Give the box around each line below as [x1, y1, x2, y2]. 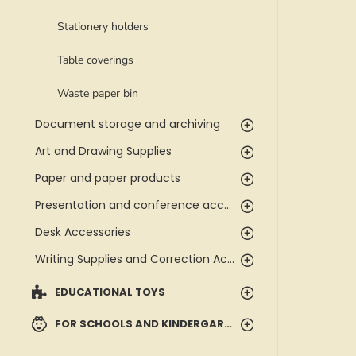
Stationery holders [57, 19, 149, 34]
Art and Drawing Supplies [35, 143, 172, 159]
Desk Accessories [35, 224, 130, 240]
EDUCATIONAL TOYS [55, 284, 165, 300]
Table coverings [57, 52, 133, 68]
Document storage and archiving [35, 116, 220, 132]
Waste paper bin [57, 86, 138, 101]
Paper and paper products [35, 170, 180, 186]
